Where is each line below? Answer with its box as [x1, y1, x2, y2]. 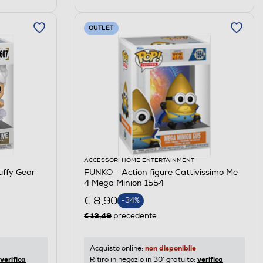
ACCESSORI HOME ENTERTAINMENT [83, 157, 194, 164]
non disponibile [144, 244, 196, 254]
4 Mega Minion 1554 [83, 178, 164, 188]
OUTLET [88, 25, 114, 32]
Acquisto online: [89, 244, 145, 254]
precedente [111, 211, 157, 221]
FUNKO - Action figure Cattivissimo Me [83, 167, 238, 178]
